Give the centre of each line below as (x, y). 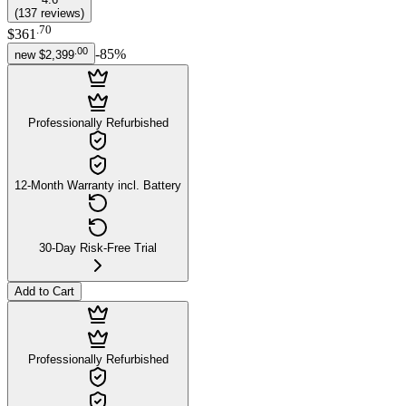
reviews (61, 13)
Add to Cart (44, 292)
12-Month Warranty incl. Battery (98, 186)
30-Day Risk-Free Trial (98, 248)
